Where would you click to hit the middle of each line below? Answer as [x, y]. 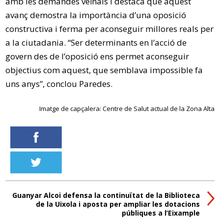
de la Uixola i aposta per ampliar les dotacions [118, 204]
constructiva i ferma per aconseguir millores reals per [110, 28]
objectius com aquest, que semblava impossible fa [104, 70]
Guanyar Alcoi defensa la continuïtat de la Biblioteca [106, 195]
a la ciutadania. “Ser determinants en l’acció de [96, 42]
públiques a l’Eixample [161, 213]
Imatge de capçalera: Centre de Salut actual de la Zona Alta [127, 108]
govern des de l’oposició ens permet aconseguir [97, 56]
